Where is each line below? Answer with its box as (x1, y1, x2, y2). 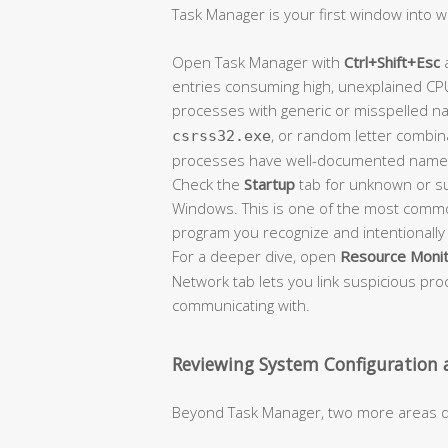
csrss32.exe (172, 126, 271, 145)
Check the (172, 173, 244, 194)
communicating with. (172, 294, 310, 315)
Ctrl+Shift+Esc (344, 51, 440, 72)
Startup (244, 173, 295, 194)
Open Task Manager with (172, 51, 344, 72)
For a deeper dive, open (172, 245, 340, 266)
